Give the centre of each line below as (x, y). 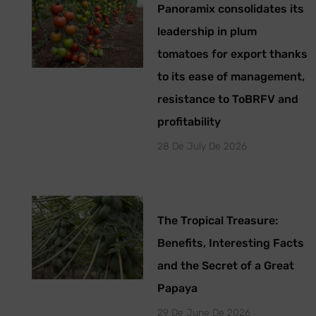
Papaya (177, 288)
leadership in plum (207, 32)
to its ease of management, (231, 77)
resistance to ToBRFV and (227, 99)
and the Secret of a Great (225, 266)
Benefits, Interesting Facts (230, 243)
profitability (189, 122)
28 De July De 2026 (202, 147)
